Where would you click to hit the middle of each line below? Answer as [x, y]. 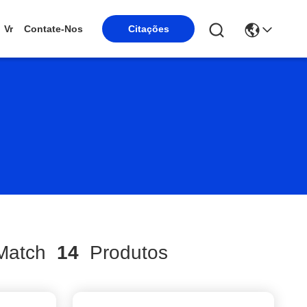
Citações [148, 29]
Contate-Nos [53, 29]
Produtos [123, 253]
